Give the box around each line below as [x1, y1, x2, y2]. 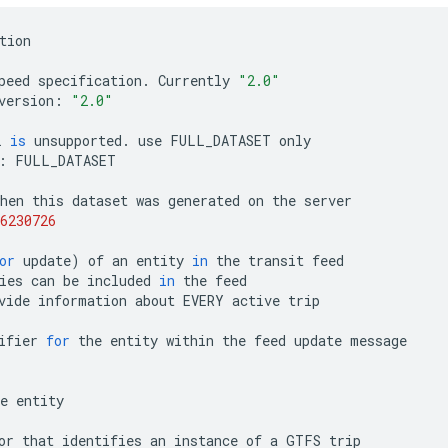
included [87, 270, 151, 290]
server [304, 190, 352, 210]
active [232, 290, 280, 310]
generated [168, 190, 240, 210]
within [166, 330, 214, 350]
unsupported [34, 130, 122, 150]
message [350, 330, 407, 350]
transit [248, 250, 304, 270]
